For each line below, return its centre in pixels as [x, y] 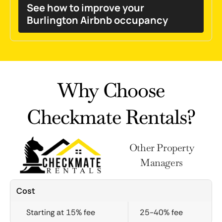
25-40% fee [161, 212]
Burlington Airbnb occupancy [97, 20]
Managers [162, 162]
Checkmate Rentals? [111, 117]
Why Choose [111, 90]
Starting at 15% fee [60, 212]
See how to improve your [85, 8]
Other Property [162, 147]
